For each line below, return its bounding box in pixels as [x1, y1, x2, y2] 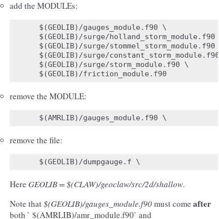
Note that [10, 198, 44, 209]
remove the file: [10, 134, 63, 146]
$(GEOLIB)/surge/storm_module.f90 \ [39, 60, 189, 69]
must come [152, 198, 193, 209]
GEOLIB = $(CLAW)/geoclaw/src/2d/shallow [28, 178, 183, 190]
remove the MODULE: [10, 90, 87, 102]
